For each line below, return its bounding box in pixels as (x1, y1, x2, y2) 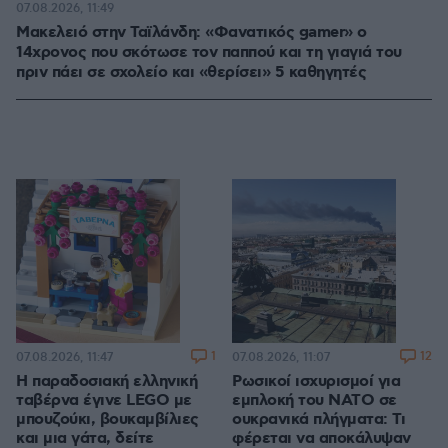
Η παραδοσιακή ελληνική (16, 371, 197, 393)
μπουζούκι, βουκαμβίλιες (16, 409, 199, 431)
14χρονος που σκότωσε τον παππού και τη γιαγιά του (16, 42, 402, 64)
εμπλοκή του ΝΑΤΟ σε (232, 390, 397, 412)
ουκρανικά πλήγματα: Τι (232, 409, 405, 431)
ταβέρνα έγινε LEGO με (16, 390, 192, 412)
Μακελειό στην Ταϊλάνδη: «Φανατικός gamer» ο (16, 22, 367, 44)
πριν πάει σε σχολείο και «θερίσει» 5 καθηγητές (16, 62, 366, 84)
